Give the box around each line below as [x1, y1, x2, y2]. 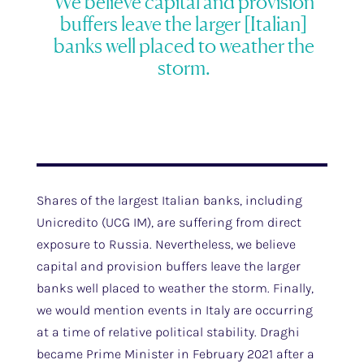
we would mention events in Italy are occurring [36, 302, 313, 318]
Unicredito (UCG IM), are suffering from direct [36, 214, 301, 230]
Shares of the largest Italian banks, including [36, 193, 302, 208]
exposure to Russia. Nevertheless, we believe [36, 236, 296, 252]
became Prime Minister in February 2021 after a [36, 346, 314, 362]
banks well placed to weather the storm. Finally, [36, 280, 314, 296]
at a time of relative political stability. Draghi [36, 324, 300, 340]
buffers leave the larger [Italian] [60, 11, 308, 36]
